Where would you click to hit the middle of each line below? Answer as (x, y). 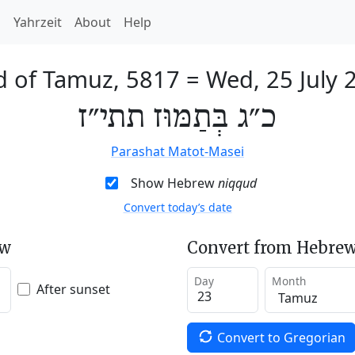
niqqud (237, 183)
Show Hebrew (174, 183)
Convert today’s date (177, 207)
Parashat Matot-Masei (177, 151)
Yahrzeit (38, 22)
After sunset (73, 289)
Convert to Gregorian (281, 337)
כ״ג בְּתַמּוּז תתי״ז (177, 118)
